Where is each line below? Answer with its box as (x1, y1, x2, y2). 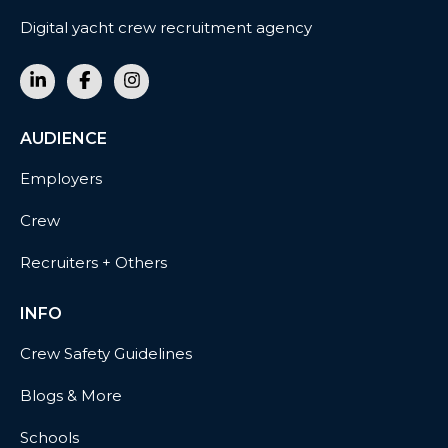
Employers (20, 169, 102, 188)
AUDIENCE (20, 129, 107, 148)
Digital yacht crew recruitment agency (20, 18, 312, 37)
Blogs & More (20, 386, 122, 405)
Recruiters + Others (20, 253, 167, 272)
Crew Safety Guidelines (20, 344, 192, 363)
